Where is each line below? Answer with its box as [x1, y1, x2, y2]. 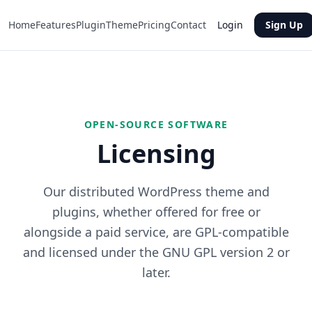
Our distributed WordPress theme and [42, 183, 270, 200]
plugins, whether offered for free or [52, 203, 260, 220]
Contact [171, 18, 206, 31]
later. [141, 264, 171, 281]
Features [36, 18, 76, 31]
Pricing [138, 18, 171, 31]
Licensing [96, 136, 216, 171]
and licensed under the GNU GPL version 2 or [22, 244, 290, 260]
